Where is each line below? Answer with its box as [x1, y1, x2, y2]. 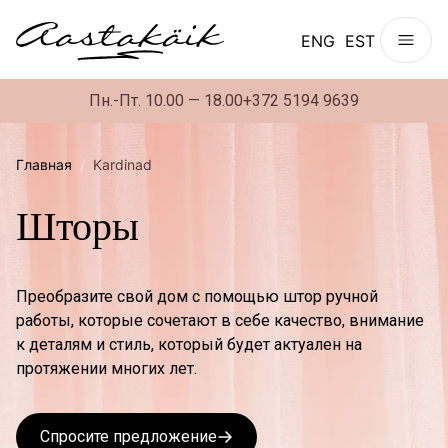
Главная [16, 156, 72, 173]
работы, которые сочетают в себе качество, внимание [16, 311, 424, 330]
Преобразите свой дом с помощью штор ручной [16, 287, 378, 306]
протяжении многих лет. [16, 359, 197, 378]
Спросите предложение [40, 427, 217, 446]
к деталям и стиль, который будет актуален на [16, 335, 362, 354]
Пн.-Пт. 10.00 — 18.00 [89, 91, 243, 110]
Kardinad [93, 156, 152, 173]
